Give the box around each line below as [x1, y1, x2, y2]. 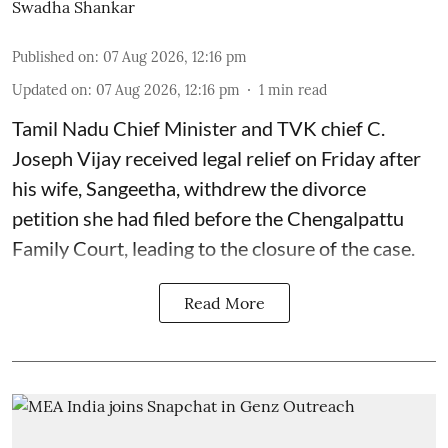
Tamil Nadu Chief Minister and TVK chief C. [12, 116, 385, 140]
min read [268, 81, 327, 99]
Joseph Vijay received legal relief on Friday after [12, 146, 421, 170]
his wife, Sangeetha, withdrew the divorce [12, 176, 366, 200]
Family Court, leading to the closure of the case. [12, 236, 415, 260]
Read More [183, 293, 265, 313]
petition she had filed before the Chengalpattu [12, 206, 404, 230]
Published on [12, 48, 95, 66]
